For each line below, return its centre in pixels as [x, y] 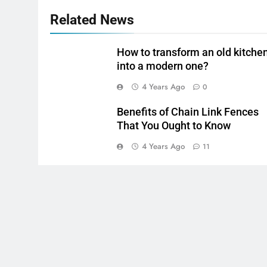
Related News [92, 19]
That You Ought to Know [174, 125]
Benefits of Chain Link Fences [188, 112]
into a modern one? [163, 66]
